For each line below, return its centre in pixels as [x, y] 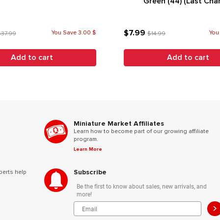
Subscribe [90, 172]
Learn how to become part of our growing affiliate [141, 131]
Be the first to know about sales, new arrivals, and [141, 186]
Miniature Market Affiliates [119, 124]
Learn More [88, 149]
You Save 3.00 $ [74, 32]
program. [86, 139]
